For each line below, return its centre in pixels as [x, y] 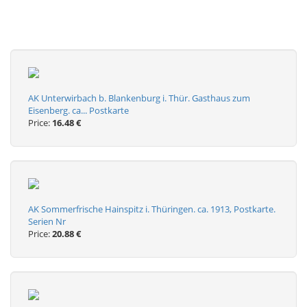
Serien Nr [47, 221]
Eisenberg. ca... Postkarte [78, 110]
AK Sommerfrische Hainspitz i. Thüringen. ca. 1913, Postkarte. [152, 209]
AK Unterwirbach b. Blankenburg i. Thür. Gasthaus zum [139, 98]
